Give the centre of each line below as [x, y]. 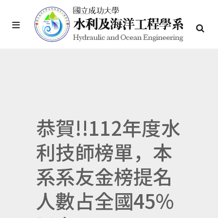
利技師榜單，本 [104, 152]
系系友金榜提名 [104, 176]
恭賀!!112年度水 [108, 127]
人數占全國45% [105, 200]
